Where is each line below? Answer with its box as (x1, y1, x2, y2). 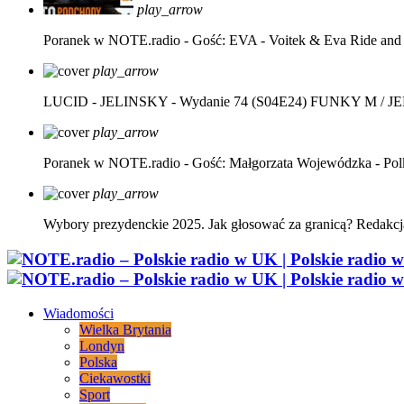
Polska (79, 354, 117, 371)
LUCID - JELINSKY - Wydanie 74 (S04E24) (43, 94, 307, 109)
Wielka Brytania (79, 322, 171, 338)
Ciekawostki (79, 371, 151, 387)
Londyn (79, 338, 124, 354)
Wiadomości (43, 306, 114, 322)
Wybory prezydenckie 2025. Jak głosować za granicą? (43, 216, 353, 232)
